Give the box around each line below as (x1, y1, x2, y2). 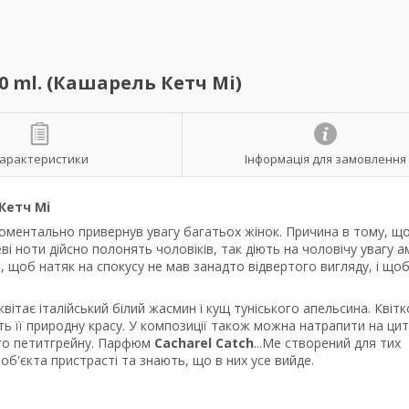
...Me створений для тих (254, 334, 401, 351)
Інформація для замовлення (244, 150, 406, 167)
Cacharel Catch (154, 334, 254, 351)
